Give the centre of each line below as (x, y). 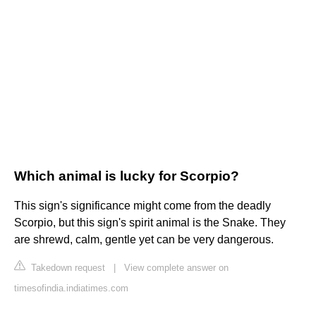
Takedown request (67, 268)
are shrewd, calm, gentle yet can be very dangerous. (144, 240)
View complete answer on (176, 268)
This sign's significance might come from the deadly (142, 206)
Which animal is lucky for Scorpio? (127, 176)
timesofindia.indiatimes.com (71, 288)
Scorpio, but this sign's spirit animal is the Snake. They (150, 223)
